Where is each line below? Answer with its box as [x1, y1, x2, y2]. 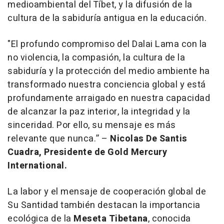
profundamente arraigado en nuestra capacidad [7, 91, 210, 105]
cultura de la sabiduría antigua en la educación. [7, 11, 206, 25]
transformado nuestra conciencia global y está [7, 78, 206, 92]
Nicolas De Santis [107, 132, 187, 146]
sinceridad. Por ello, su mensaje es [7, 118, 155, 132]
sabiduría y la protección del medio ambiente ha [7, 64, 210, 78]
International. [7, 159, 67, 173]
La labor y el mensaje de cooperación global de [7, 185, 206, 199]
